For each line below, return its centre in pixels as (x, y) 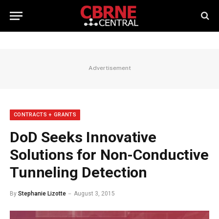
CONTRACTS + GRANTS (45, 115)
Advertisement (109, 68)
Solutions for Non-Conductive (109, 155)
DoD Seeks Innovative (83, 137)
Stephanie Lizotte (42, 194)
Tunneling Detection (79, 172)
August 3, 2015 (94, 194)
